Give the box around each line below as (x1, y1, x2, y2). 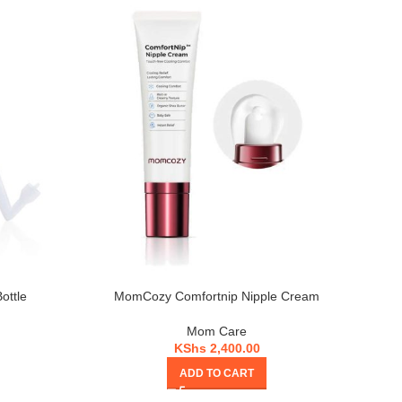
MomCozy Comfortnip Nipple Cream (114, 289, 319, 304)
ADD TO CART (179, 367, 254, 380)
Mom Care (187, 324, 247, 339)
